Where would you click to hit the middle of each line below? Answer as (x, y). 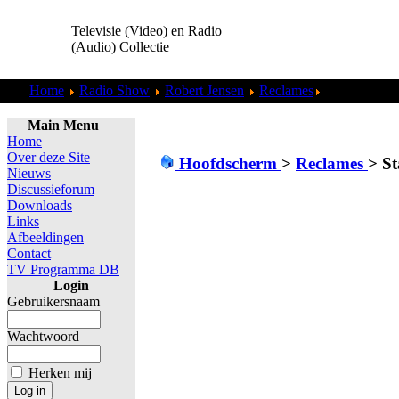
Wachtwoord (43, 336)
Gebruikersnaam (53, 301)
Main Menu (63, 125)
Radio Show (114, 90)
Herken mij (60, 373)
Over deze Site (49, 157)
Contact (29, 253)
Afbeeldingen (45, 237)
